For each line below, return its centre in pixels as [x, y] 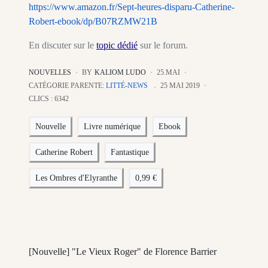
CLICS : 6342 [49, 99]
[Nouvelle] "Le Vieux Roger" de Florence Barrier [123, 252]
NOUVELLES [50, 73]
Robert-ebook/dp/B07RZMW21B [93, 22]
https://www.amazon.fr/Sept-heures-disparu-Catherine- [132, 7]
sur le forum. [163, 45]
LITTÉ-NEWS [127, 86]
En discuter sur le [63, 45]
